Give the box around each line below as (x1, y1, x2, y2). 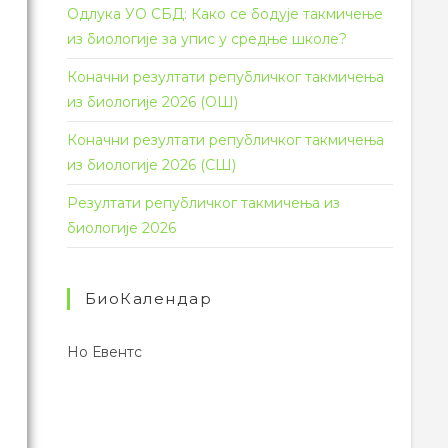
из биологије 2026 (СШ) (66, 156, 236, 174)
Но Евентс (66, 343, 142, 361)
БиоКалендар (84, 289, 213, 308)
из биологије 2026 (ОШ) (66, 93, 238, 111)
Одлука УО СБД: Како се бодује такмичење (66, 5, 383, 23)
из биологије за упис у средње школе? (66, 30, 347, 48)
